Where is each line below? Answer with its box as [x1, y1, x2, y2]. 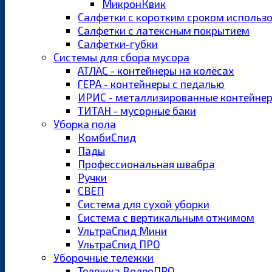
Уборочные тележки [53, 251, 154, 265]
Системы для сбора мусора [53, 50, 189, 64]
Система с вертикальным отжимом [78, 211, 254, 225]
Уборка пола [53, 117, 116, 131]
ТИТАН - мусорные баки [78, 104, 196, 118]
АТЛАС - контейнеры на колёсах [78, 64, 234, 78]
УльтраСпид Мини [78, 224, 167, 238]
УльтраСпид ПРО [78, 237, 160, 251]
